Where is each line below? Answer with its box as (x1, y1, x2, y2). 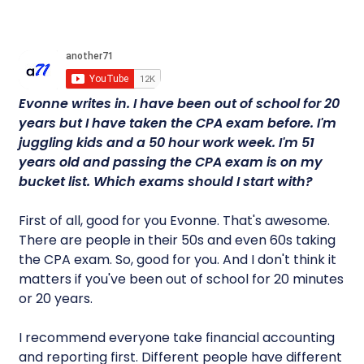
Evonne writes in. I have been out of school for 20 (19, 94, 340, 113)
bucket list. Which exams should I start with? (19, 172, 314, 191)
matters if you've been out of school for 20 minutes (19, 270, 344, 288)
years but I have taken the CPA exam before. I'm (19, 114, 337, 132)
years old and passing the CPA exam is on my (19, 153, 323, 171)
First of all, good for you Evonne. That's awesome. (19, 211, 331, 230)
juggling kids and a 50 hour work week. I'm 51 (19, 133, 315, 152)
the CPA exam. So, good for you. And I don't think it (19, 250, 337, 269)
